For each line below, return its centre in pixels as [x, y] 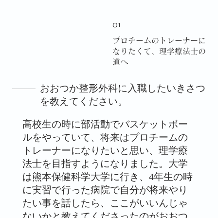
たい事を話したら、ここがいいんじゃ [105, 204]
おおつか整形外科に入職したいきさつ [123, 89]
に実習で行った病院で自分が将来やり [105, 191]
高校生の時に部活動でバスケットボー [105, 125]
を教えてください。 [84, 102]
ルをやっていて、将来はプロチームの [105, 138]
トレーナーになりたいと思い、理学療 [105, 151]
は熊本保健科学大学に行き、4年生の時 [108, 178]
